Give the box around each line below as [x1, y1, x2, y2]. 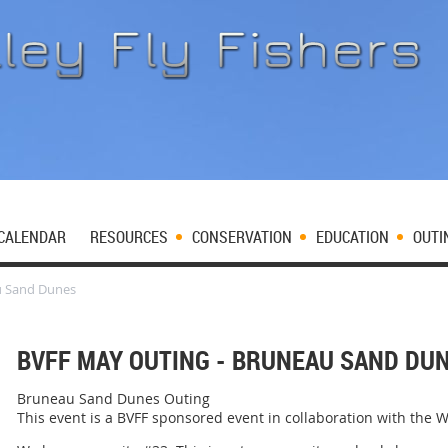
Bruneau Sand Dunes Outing [17, 389, 210, 408]
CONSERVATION [192, 226, 292, 248]
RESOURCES [90, 226, 168, 248]
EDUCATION [316, 226, 389, 248]
